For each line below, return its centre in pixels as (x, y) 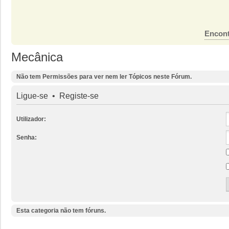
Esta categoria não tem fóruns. (61, 210)
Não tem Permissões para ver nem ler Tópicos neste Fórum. (104, 76)
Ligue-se (32, 96)
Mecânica (37, 57)
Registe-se (79, 96)
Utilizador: (31, 119)
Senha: (27, 137)
